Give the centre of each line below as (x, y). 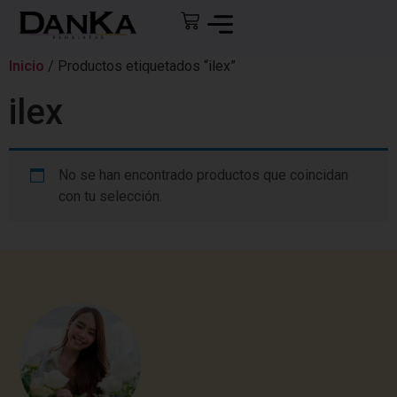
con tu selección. (110, 196)
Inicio (27, 66)
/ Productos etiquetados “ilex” (140, 66)
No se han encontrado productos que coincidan (203, 175)
